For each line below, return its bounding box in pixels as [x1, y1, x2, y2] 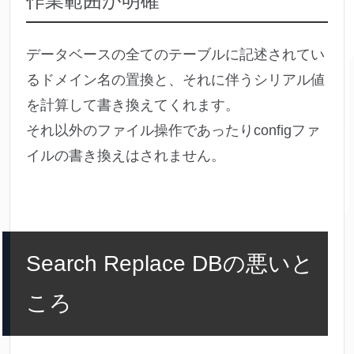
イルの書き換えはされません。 [26, 148, 225, 164]
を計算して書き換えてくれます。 [26, 97, 239, 114]
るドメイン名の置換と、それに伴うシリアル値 [26, 72, 325, 88]
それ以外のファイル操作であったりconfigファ [26, 122, 320, 139]
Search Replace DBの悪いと [26, 251, 314, 277]
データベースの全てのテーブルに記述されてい [26, 47, 325, 63]
